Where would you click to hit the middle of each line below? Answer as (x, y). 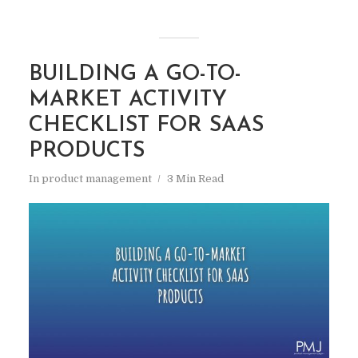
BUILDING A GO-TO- (135, 74)
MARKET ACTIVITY (127, 100)
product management (96, 178)
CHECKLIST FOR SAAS (146, 125)
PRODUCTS (86, 151)
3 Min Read (195, 178)
